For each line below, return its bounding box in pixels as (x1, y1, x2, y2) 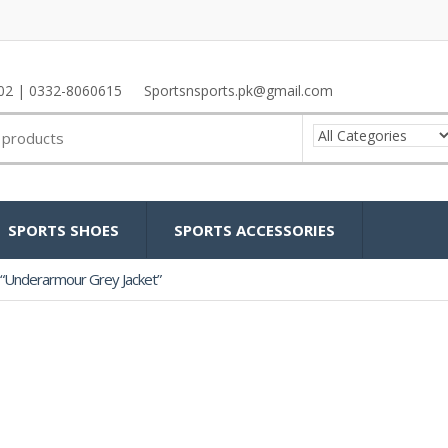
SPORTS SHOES (8, 220, 119, 240)
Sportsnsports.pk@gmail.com (143, 81, 333, 101)
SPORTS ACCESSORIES (174, 220, 335, 240)
